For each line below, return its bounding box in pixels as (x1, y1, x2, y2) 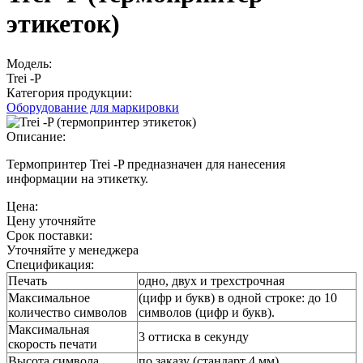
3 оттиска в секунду (139, 329, 249, 344)
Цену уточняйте (6, 213, 96, 228)
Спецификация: (6, 257, 97, 271)
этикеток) (6, 9, 120, 39)
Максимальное (8, 290, 90, 305)
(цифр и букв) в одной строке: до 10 (139, 290, 337, 305)
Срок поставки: (6, 228, 96, 242)
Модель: (6, 56, 55, 70)
